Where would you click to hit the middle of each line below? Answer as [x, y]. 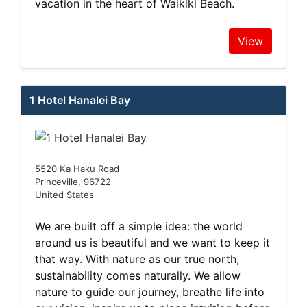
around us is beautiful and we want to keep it [152, 243]
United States [64, 195]
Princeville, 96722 [73, 182]
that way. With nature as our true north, [137, 259]
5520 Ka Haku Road [77, 169]
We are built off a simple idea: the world [139, 226]
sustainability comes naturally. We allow [138, 276]
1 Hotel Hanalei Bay [80, 100]
